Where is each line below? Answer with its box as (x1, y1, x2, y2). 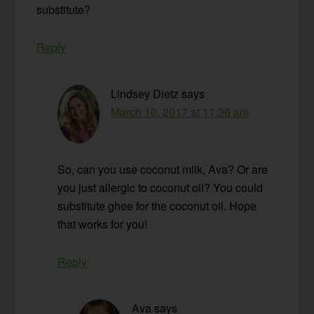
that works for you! (57, 216, 148, 233)
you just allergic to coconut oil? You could (57, 179, 264, 196)
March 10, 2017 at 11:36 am (111, 104, 250, 121)
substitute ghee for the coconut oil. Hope (57, 198, 257, 214)
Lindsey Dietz (111, 86, 179, 102)
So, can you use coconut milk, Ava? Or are (57, 161, 268, 178)
